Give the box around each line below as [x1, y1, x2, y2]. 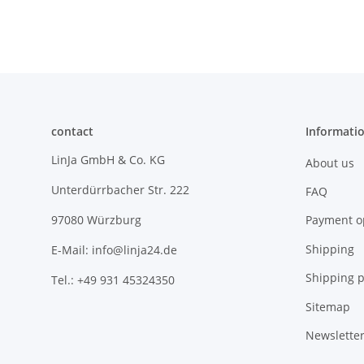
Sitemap [305, 298, 350, 314]
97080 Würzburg [51, 212, 141, 228]
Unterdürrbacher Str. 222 [51, 182, 189, 198]
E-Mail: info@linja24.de [51, 242, 177, 258]
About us [305, 154, 354, 171]
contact [51, 123, 93, 140]
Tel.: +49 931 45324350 [51, 272, 175, 288]
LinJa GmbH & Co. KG [51, 152, 165, 168]
